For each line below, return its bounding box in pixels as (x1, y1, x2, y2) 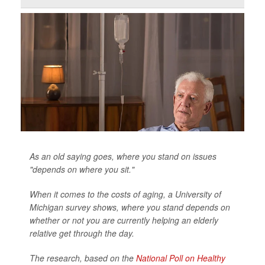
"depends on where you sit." (30, 163, 134, 176)
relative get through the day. (30, 227, 134, 240)
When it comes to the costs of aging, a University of (30, 188, 221, 201)
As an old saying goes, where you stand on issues (30, 150, 216, 163)
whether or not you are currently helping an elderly (30, 214, 218, 227)
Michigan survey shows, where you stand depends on (30, 201, 230, 214)
